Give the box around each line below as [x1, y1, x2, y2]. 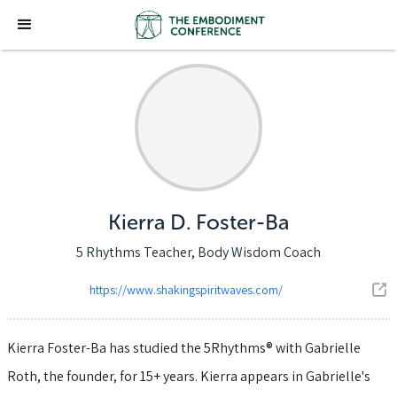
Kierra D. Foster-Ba [108, 209, 289, 235]
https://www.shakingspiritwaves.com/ [90, 282, 283, 298]
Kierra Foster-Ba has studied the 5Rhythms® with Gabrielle [7, 339, 361, 357]
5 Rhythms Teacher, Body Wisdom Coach [76, 243, 321, 261]
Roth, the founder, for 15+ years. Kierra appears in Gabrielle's [7, 367, 370, 385]
